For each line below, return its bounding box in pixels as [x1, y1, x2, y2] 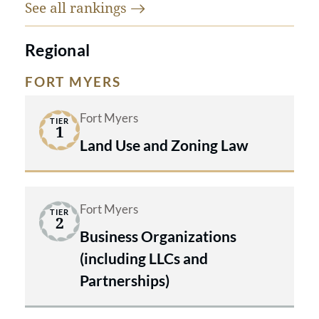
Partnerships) [80, 271, 169, 290]
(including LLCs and [80, 249, 208, 268]
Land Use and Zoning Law [80, 136, 249, 155]
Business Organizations [80, 227, 236, 246]
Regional [25, 40, 90, 61]
